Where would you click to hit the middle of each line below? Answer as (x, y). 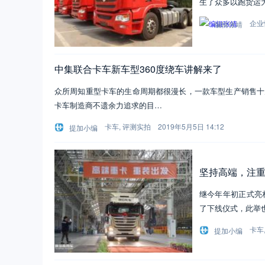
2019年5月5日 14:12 (191, 126)
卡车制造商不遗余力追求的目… (108, 105)
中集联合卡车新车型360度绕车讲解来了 (138, 69)
